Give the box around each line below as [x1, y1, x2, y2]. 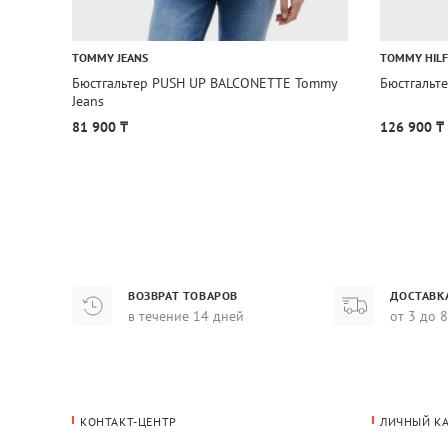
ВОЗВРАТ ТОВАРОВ [128, 287, 238, 303]
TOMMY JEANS [72, 49, 148, 65]
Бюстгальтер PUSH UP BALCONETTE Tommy [72, 73, 338, 92]
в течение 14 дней [128, 306, 244, 325]
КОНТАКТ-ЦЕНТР [80, 413, 177, 429]
